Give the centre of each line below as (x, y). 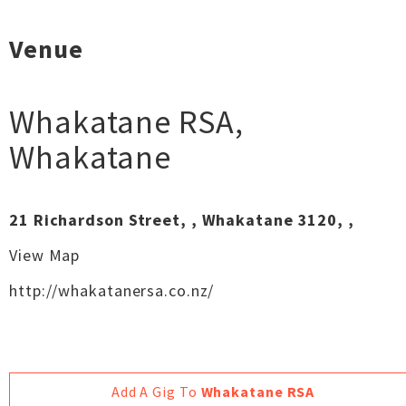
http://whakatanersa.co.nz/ (112, 290)
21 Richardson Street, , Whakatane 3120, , (182, 220)
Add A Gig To (156, 391)
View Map (45, 255)
